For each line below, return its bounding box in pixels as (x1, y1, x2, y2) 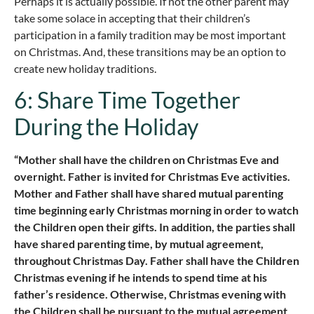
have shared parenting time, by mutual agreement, (14, 237, 264, 251)
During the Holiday (14, 113, 198, 141)
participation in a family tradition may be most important (14, 28, 286, 42)
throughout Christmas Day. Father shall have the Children (14, 254, 299, 268)
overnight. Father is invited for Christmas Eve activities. (14, 170, 290, 184)
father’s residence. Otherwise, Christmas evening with (14, 287, 286, 301)
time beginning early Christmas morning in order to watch (14, 203, 299, 217)
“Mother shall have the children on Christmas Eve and (14, 153, 279, 167)
